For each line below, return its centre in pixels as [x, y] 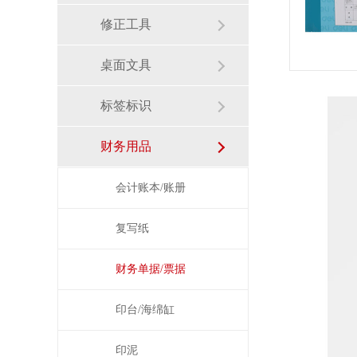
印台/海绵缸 [145, 310]
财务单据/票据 [151, 269]
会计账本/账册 [151, 188]
